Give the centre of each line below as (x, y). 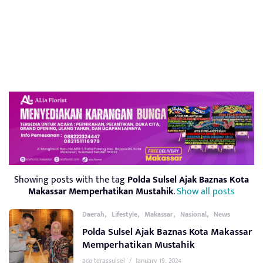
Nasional (193, 215)
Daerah (93, 215)
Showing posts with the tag (71, 180)
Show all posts (206, 192)
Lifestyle (124, 215)
